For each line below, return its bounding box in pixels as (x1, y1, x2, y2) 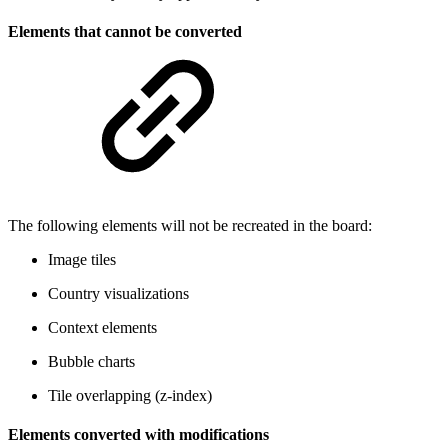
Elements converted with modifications (8, 426, 269, 444)
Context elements (48, 318, 157, 336)
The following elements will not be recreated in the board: (8, 216, 372, 234)
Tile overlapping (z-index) (48, 386, 212, 404)
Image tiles (48, 250, 116, 268)
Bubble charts (48, 352, 135, 370)
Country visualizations (48, 284, 189, 302)
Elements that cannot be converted (8, 23, 242, 41)
